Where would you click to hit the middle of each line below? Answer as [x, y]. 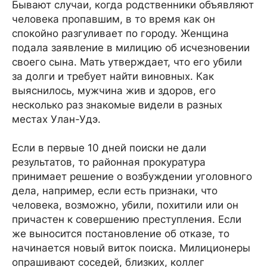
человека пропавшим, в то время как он [114, 19]
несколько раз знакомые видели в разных [117, 105]
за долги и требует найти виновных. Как [113, 76]
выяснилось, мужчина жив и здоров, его [114, 91]
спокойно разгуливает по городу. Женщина [120, 33]
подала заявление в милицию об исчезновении [131, 48]
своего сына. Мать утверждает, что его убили [127, 62]
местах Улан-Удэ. [56, 119]
